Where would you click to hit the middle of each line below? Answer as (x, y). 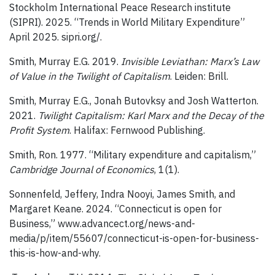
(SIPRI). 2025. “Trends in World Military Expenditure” (127, 22)
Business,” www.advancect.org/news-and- (102, 224)
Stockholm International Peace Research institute (120, 8)
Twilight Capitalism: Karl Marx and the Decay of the (151, 116)
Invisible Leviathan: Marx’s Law (190, 62)
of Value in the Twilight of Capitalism (90, 76)
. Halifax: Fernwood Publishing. (137, 130)
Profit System (39, 130)
